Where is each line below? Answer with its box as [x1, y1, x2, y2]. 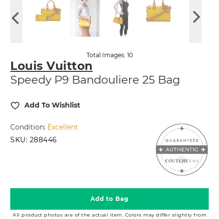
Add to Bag [90, 195, 129, 203]
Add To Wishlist [24, 101, 81, 110]
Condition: [10, 122, 48, 131]
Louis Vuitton [10, 59, 93, 73]
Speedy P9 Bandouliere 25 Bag [10, 73, 181, 87]
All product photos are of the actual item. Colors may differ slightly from [13, 212, 206, 218]
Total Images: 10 [86, 51, 133, 59]
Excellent [47, 122, 79, 131]
